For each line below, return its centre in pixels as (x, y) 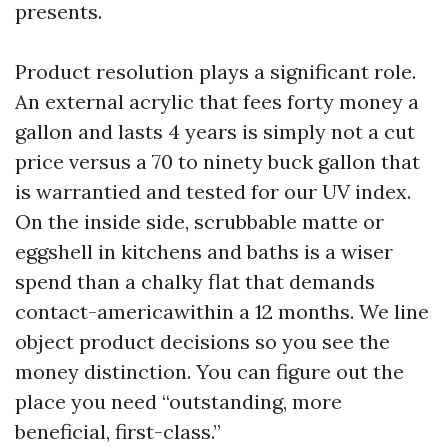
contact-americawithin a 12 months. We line (222, 311)
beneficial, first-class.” (118, 431)
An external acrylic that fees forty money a (217, 101)
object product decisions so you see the (202, 341)
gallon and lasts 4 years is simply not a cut (215, 131)
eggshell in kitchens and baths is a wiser (204, 251)
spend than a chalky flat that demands (195, 281)
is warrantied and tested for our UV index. (213, 191)
